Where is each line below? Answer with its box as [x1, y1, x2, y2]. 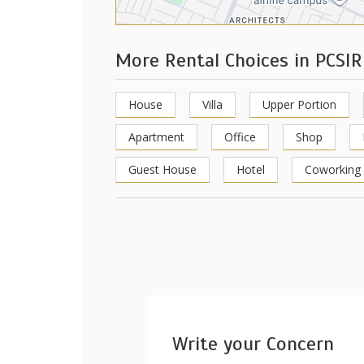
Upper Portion [262, 97, 336, 112]
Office [224, 129, 256, 145]
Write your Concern [172, 331, 334, 356]
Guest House [128, 162, 197, 177]
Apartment [128, 129, 184, 145]
